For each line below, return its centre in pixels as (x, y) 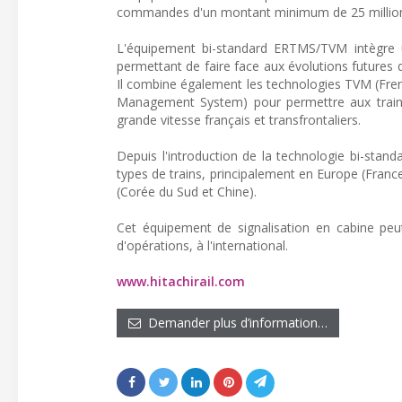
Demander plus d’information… (234, 323)
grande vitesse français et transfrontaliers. (239, 120)
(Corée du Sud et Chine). (187, 192)
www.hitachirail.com (181, 281)
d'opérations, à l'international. (202, 245)
